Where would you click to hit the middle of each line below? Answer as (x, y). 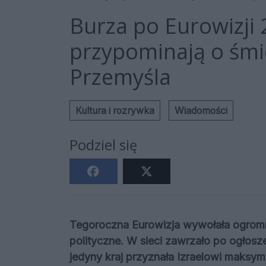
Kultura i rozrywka (115, 110)
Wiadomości (201, 110)
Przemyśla (120, 77)
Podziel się (103, 145)
